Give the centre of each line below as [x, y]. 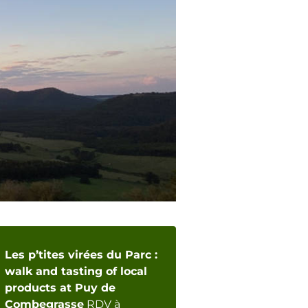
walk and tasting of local [76, 271]
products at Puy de [60, 288]
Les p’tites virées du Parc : [81, 255]
